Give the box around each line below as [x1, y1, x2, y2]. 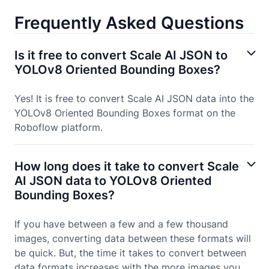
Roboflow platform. [14, 121, 103, 134]
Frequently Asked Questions [14, 13, 244, 34]
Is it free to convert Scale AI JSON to [14, 48, 228, 63]
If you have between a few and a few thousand [14, 218, 228, 231]
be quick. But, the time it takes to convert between [14, 247, 246, 259]
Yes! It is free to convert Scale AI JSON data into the [14, 92, 254, 105]
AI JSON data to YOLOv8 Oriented [14, 174, 212, 189]
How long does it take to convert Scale [14, 159, 239, 174]
